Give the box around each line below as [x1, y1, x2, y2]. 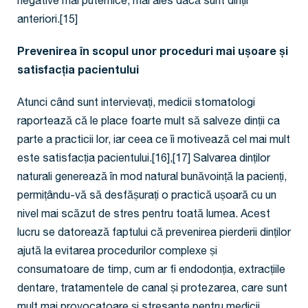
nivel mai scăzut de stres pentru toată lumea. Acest [17, 210, 270, 221]
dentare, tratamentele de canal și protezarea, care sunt [17, 284, 287, 296]
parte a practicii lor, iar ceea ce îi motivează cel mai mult [17, 135, 290, 147]
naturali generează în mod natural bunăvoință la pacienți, [17, 173, 287, 184]
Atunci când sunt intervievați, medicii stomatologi [17, 98, 255, 110]
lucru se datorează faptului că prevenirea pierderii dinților [17, 228, 291, 240]
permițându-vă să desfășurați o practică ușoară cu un [17, 191, 276, 203]
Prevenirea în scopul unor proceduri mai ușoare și [17, 47, 288, 59]
